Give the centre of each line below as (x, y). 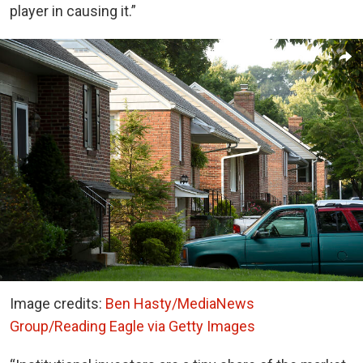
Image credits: (58, 303)
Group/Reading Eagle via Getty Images (132, 326)
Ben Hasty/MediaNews (180, 303)
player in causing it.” (73, 11)
